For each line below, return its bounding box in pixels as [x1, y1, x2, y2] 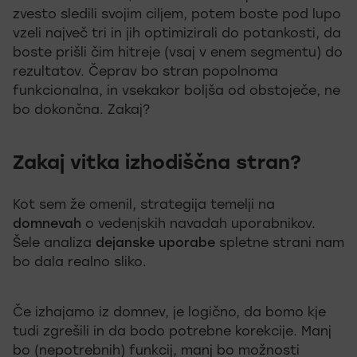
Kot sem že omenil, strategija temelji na [13, 199, 275, 212]
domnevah [13, 218, 81, 231]
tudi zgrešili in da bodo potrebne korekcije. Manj [13, 326, 331, 339]
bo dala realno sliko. [13, 257, 147, 269]
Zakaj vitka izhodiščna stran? [13, 155, 301, 174]
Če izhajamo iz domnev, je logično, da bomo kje [13, 307, 326, 320]
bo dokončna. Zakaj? [13, 104, 150, 117]
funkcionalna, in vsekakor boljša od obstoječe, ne [13, 85, 340, 98]
